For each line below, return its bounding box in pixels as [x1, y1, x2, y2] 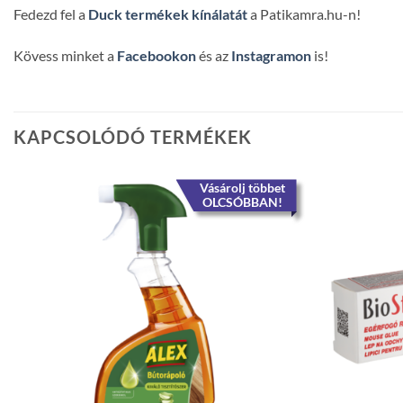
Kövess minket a [13, 46, 117, 64]
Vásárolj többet [199, 180, 285, 196]
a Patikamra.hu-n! [247, 4, 361, 22]
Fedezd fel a [13, 4, 88, 22]
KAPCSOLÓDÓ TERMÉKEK [13, 126, 252, 148]
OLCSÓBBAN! [201, 194, 282, 210]
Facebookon [117, 46, 196, 64]
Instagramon [231, 46, 311, 64]
